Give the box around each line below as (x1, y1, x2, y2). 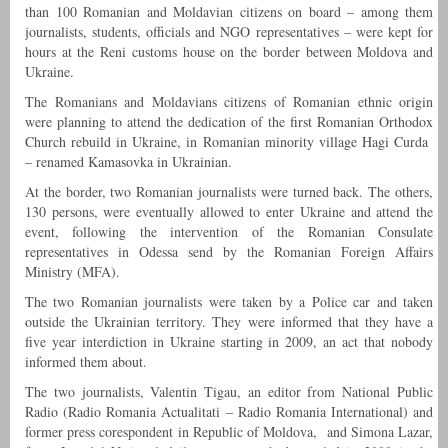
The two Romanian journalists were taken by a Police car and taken (25, 292, 433, 312)
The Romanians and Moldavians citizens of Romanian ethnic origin (25, 92, 433, 112)
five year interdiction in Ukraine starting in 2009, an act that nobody (25, 332, 433, 352)
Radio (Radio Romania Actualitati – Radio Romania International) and (25, 402, 433, 422)
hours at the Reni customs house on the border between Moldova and (25, 42, 433, 62)
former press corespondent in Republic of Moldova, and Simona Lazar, (25, 422, 433, 442)
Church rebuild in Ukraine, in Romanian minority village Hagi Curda (25, 132, 433, 152)
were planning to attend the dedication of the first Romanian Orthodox (25, 112, 433, 132)
